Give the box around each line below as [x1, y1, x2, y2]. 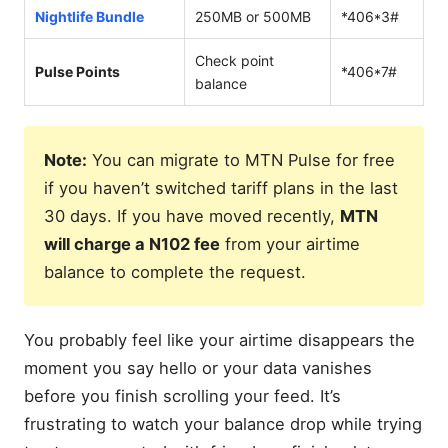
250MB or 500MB [195, 7, 311, 25]
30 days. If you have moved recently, [44, 205, 340, 226]
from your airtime [220, 233, 360, 254]
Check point [195, 51, 274, 69]
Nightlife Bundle [35, 7, 144, 25]
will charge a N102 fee [44, 233, 220, 254]
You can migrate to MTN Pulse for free [87, 149, 395, 170]
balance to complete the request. [44, 261, 306, 282]
